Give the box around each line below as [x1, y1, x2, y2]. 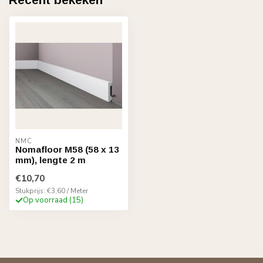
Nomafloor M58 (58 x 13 [15, 144, 119, 155]
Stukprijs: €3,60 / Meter [15, 186, 88, 196]
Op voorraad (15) [23, 195, 83, 206]
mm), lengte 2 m [15, 155, 86, 166]
